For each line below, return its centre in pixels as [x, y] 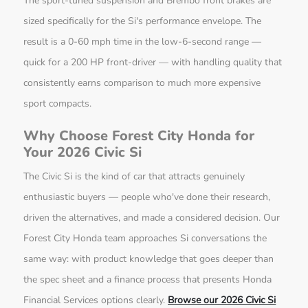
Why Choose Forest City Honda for [139, 136]
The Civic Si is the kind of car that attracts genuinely [134, 177]
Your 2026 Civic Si [83, 153]
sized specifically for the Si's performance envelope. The [143, 21]
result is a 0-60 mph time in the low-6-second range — [143, 42]
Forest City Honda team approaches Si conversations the [145, 239]
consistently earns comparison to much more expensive [142, 83]
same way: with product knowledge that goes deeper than [149, 259]
